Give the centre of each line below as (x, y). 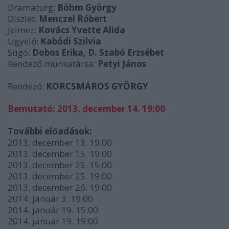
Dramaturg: (32, 7)
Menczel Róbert (73, 18)
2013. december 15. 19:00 (60, 153)
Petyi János (122, 63)
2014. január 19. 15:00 (53, 210)
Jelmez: (23, 30)
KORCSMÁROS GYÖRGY (97, 86)
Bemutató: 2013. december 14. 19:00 (86, 108)
